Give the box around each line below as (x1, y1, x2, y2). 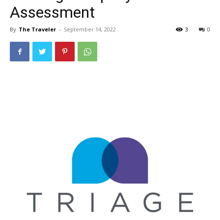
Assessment (10, 3, 95, 22)
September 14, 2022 (64, 26, 116, 33)
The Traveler (19, 26, 56, 33)
